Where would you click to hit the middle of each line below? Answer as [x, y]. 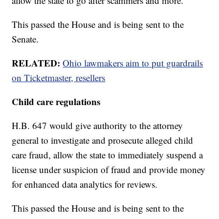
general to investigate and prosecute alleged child [103, 140]
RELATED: [36, 63]
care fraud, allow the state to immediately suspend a [108, 155]
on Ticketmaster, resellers [59, 78]
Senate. [25, 39]
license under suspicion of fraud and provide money [109, 170]
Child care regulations [56, 102]
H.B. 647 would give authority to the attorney [98, 126]
